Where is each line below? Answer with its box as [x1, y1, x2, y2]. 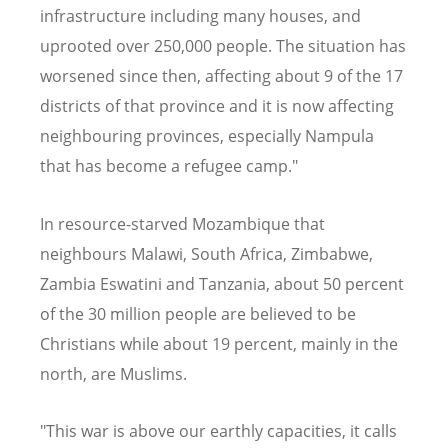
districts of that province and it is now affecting [40, 95, 394, 118]
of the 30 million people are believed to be [40, 302, 356, 325]
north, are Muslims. [40, 362, 187, 385]
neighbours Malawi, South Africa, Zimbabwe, [40, 242, 373, 265]
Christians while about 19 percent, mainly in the [40, 332, 398, 355]
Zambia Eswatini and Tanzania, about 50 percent [40, 272, 404, 295]
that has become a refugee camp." [40, 155, 298, 178]
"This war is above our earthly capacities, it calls [40, 419, 397, 442]
